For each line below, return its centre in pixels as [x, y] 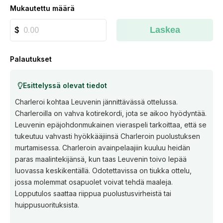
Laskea [165, 30]
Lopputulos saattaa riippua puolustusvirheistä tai [93, 193]
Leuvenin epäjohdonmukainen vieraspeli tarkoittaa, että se [111, 125]
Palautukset [31, 59]
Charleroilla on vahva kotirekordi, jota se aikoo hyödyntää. [111, 113]
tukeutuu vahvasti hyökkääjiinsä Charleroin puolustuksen [108, 136]
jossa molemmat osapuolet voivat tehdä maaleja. [94, 182]
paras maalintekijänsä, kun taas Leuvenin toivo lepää [101, 159]
